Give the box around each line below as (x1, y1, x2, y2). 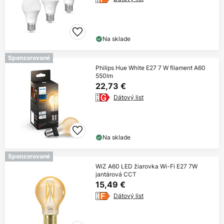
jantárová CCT (95, 170, 136, 179)
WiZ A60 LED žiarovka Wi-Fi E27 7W (95, 162, 197, 171)
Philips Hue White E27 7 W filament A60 (95, 63, 205, 72)
